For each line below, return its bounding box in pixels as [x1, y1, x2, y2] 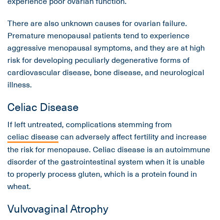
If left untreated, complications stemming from [7, 118, 172, 130]
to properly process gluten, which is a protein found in [7, 167, 197, 180]
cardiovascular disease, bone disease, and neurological [7, 66, 204, 78]
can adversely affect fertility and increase [58, 130, 207, 142]
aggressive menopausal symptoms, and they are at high [7, 41, 205, 54]
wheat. [7, 180, 31, 192]
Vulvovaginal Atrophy [7, 200, 108, 217]
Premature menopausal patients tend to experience [7, 29, 190, 41]
